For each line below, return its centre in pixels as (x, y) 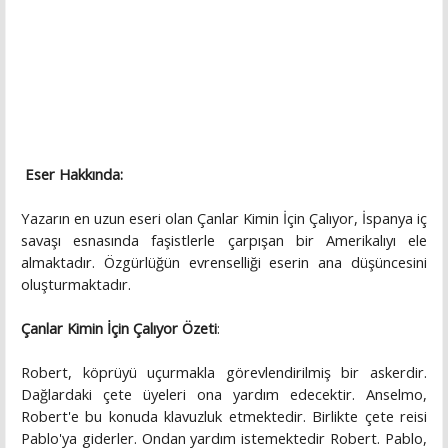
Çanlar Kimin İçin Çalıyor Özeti (119, 328)
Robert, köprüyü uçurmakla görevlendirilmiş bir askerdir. (224, 372)
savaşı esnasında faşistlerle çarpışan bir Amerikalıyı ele (224, 240)
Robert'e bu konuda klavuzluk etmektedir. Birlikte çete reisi (224, 416)
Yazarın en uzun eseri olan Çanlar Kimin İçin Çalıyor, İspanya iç (224, 218)
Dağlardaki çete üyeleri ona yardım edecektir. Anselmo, (224, 394)
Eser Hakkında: (74, 174)
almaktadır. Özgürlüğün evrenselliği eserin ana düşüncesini (224, 262)
